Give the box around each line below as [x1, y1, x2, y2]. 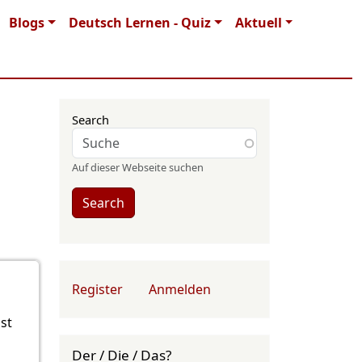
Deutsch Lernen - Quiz [68, 14, 211, 32]
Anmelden [149, 280, 211, 298]
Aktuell [234, 14, 282, 32]
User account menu [71, 271, 199, 289]
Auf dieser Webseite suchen [72, 160, 204, 175]
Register [72, 280, 123, 298]
